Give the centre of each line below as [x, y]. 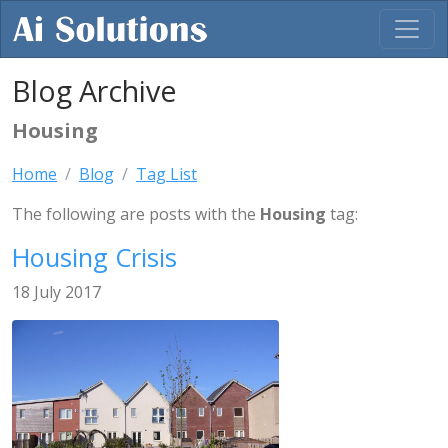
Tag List [166, 174]
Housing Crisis [94, 257]
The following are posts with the [136, 214]
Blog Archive [94, 90]
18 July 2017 [56, 292]
